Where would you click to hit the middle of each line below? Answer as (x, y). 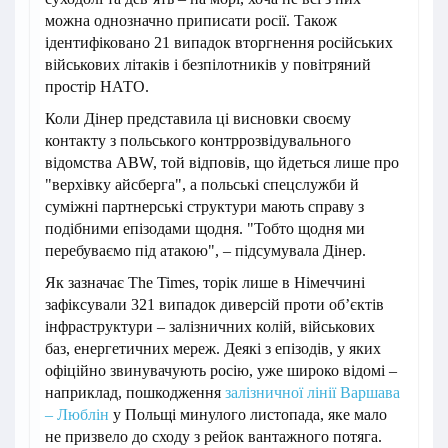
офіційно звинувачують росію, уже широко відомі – (221, 370)
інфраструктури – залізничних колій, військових (210, 326)
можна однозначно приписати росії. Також (191, 20)
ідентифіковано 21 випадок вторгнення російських (219, 42)
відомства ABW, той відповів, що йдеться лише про (222, 162)
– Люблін (77, 414)
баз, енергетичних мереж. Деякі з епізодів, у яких (213, 348)
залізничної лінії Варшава (312, 392)
